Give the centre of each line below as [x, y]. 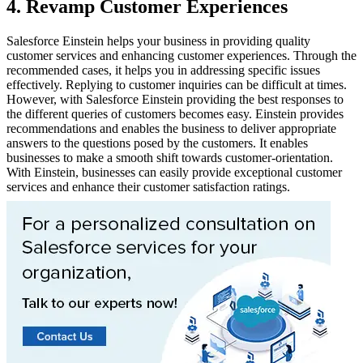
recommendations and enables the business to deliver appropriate [171, 129]
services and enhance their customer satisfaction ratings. [148, 187]
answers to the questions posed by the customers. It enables [157, 143]
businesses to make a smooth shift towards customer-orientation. [170, 158]
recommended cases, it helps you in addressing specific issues [163, 70]
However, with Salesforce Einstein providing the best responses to [175, 100]
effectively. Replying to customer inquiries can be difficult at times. [177, 85]
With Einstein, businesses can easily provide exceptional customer [174, 173]
